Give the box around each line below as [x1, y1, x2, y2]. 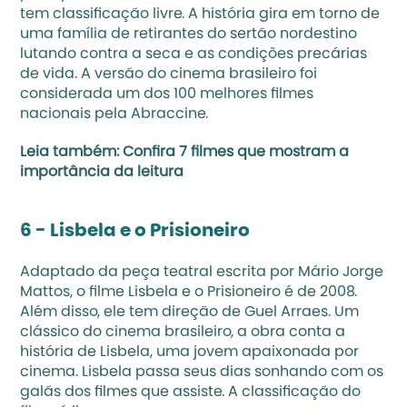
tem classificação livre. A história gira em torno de [20, 7, 381, 22]
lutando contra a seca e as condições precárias [20, 47, 368, 62]
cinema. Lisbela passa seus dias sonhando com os [20, 365, 384, 380]
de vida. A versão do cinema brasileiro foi [20, 67, 318, 82]
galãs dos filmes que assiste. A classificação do [20, 385, 362, 400]
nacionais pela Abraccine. [20, 107, 209, 122]
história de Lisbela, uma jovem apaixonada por [20, 345, 360, 360]
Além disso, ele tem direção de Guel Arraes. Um [20, 305, 360, 320]
